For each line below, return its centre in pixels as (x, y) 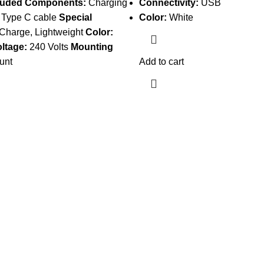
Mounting (92, 47)
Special (75, 17)
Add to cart (161, 62)
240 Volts (49, 47)
